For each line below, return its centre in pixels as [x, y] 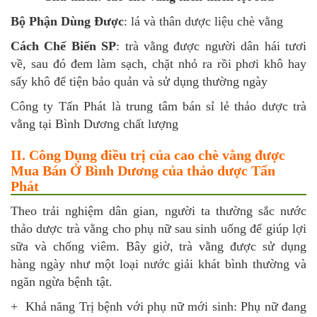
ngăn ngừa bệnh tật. [62, 282]
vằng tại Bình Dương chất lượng [94, 124]
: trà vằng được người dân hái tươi [212, 46]
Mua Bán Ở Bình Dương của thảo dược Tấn [143, 171]
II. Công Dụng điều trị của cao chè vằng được [148, 155]
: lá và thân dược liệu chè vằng [203, 22]
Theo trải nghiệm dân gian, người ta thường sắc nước [158, 211]
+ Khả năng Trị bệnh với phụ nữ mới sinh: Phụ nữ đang [158, 307]
